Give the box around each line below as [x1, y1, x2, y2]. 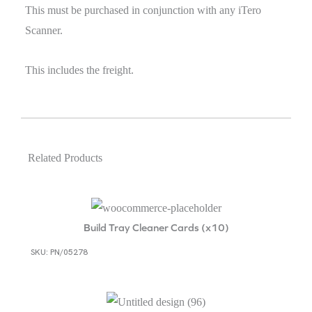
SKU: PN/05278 [31, 247, 88, 258]
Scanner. [25, 24, 63, 36]
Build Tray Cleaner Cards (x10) [83, 221, 229, 233]
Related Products [28, 151, 102, 164]
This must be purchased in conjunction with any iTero [25, 3, 261, 16]
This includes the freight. [25, 63, 134, 76]
